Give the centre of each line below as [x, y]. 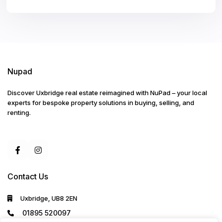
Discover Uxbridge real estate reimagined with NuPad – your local [108, 93]
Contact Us [28, 177]
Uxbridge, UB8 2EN [49, 198]
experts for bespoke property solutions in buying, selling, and [101, 103]
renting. [19, 113]
